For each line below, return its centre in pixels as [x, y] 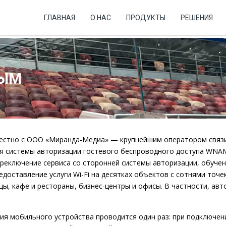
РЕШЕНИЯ [197, 18]
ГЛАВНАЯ [60, 18]
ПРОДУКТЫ [146, 18]
